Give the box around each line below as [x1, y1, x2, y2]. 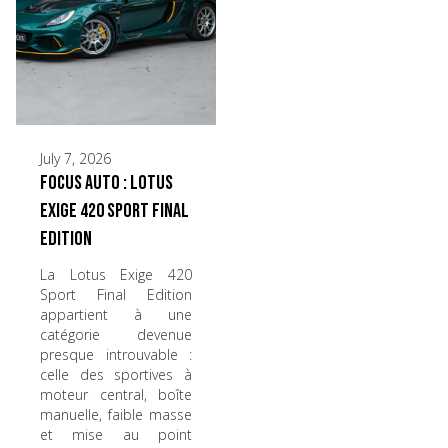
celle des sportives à [40, 365, 192, 384]
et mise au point [40, 425, 192, 444]
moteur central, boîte [40, 385, 192, 404]
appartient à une [40, 305, 192, 324]
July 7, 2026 [40, 149, 111, 168]
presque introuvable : [40, 345, 192, 364]
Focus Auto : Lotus [40, 171, 173, 195]
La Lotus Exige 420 [40, 265, 192, 284]
